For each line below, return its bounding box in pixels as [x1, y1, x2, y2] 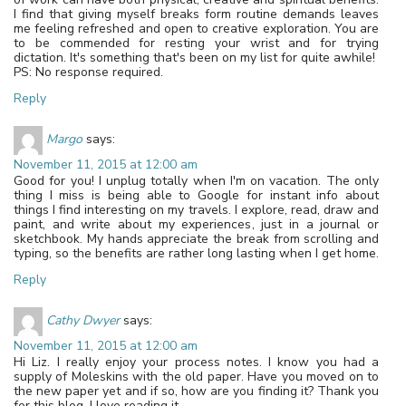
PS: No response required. [14, 63, 163, 81]
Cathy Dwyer [46, 311, 120, 329]
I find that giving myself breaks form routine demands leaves [14, 5, 379, 23]
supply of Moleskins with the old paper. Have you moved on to [14, 367, 379, 385]
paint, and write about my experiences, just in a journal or [14, 215, 379, 233]
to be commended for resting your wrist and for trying [14, 34, 379, 52]
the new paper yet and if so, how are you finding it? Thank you [14, 382, 379, 400]
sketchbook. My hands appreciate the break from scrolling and [14, 229, 379, 247]
